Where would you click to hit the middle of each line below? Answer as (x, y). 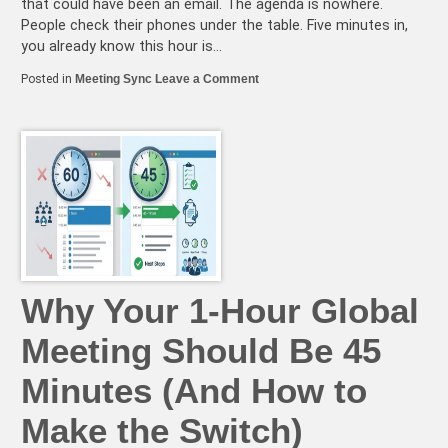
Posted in (48, 78)
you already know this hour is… (121, 47)
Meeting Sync (113, 78)
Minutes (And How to (194, 390)
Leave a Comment (207, 78)
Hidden (278, 105)
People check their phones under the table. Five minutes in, (214, 26)
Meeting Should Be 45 (201, 350)
